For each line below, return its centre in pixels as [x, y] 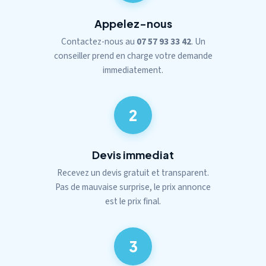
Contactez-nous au [99, 42]
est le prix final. [133, 201]
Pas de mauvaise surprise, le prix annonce [133, 187]
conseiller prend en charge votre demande [133, 56]
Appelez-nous [133, 23]
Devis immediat [133, 155]
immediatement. [133, 70]
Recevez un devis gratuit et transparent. [133, 173]
